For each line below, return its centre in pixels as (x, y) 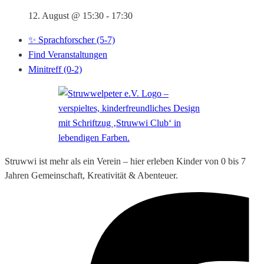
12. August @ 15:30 (66, 16)
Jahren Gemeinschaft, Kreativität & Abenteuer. (91, 176)
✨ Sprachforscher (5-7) (72, 40)
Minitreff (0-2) (55, 70)
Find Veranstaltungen (68, 55)
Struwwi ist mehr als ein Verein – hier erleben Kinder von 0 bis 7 (125, 161)
